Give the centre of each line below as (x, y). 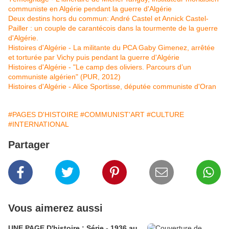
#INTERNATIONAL (39, 124)
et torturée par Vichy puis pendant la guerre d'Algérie (94, 58)
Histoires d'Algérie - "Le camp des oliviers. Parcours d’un (100, 67)
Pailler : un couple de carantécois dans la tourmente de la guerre (113, 28)
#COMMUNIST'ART (112, 115)
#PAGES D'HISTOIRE (43, 115)
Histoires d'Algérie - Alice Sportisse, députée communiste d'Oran (112, 87)
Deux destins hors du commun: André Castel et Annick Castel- (108, 19)
